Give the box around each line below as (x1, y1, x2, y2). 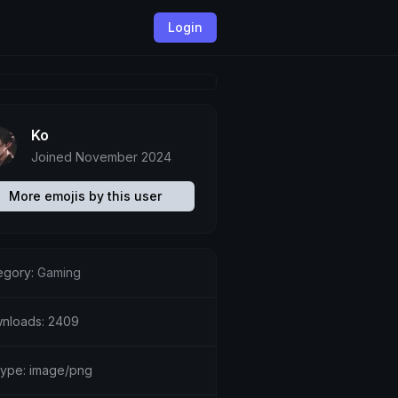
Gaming (36, 265, 81, 280)
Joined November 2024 (30, 149, 171, 164)
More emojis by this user (8, 188, 162, 203)
